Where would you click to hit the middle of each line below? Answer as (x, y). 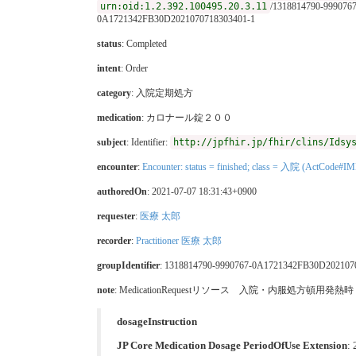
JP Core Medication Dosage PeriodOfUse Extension (232, 345)
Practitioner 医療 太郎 (179, 240)
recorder (114, 240)
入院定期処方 (164, 93)
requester (116, 216)
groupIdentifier (128, 265)
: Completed (144, 43)
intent (109, 68)
